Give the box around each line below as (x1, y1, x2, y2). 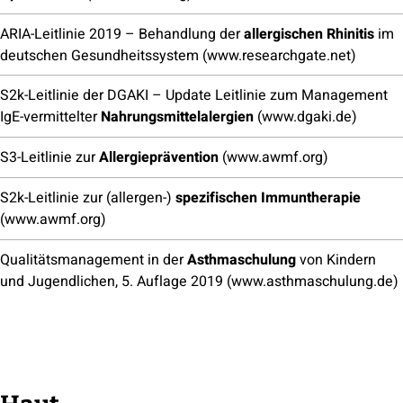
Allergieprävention (95, 147, 219, 169)
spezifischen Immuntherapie (175, 186, 361, 209)
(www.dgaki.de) (254, 106, 357, 129)
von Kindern (296, 248, 376, 271)
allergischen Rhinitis (244, 22, 374, 45)
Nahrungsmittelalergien (101, 106, 254, 129)
